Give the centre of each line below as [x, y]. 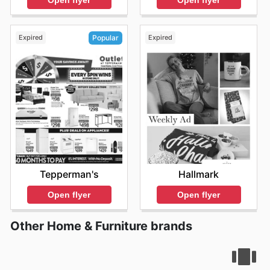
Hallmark [199, 174]
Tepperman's [69, 174]
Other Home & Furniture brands [101, 226]
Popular [105, 38]
